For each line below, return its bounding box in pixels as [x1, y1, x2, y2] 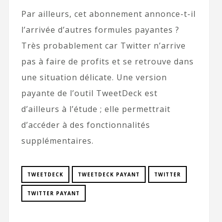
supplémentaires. [21, 135, 94, 147]
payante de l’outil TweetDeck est [21, 88, 158, 99]
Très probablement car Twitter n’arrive [21, 40, 186, 52]
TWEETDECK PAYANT [77, 171, 140, 178]
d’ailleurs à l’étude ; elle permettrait [21, 104, 170, 115]
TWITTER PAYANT [27, 190, 80, 197]
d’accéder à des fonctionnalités [21, 119, 150, 131]
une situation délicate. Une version [21, 72, 167, 83]
